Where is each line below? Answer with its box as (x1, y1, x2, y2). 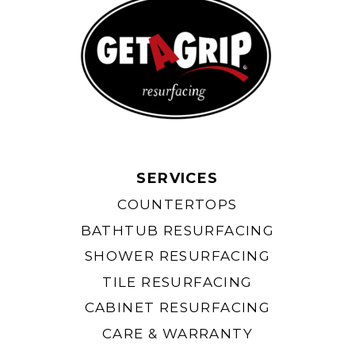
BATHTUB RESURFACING (80, 222, 275, 239)
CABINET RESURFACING (84, 300, 271, 316)
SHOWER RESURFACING (84, 248, 271, 265)
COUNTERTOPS (117, 197, 238, 213)
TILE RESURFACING (102, 273, 253, 290)
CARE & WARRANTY (102, 325, 253, 342)
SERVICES (136, 169, 219, 187)
